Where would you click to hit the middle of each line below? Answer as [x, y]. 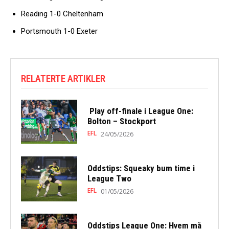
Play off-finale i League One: [140, 111]
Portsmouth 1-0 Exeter [59, 31]
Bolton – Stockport [123, 121]
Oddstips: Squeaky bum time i [141, 168]
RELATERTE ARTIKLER [63, 78]
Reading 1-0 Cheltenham [62, 14]
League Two [111, 178]
